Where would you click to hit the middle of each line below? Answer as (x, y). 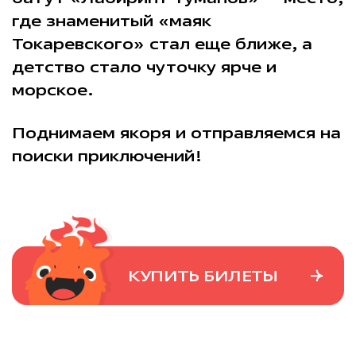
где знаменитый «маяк (111, 21)
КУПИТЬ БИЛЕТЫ (203, 276)
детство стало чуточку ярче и (144, 67)
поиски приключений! (107, 156)
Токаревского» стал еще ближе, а (162, 44)
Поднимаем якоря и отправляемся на (176, 133)
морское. (52, 90)
